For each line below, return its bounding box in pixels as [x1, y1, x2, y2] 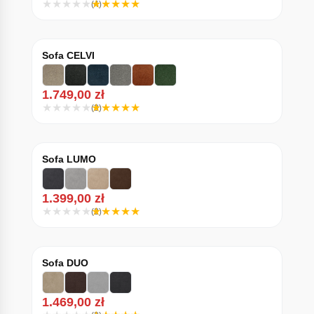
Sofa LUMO [41, 153, 96, 165]
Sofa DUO [41, 257, 88, 268]
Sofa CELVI [41, 50, 95, 61]
